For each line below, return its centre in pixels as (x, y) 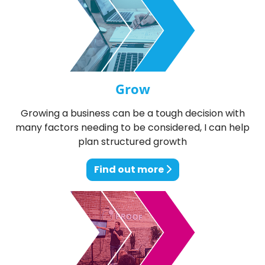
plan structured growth (132, 142)
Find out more (130, 170)
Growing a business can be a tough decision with (132, 114)
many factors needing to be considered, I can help (132, 128)
